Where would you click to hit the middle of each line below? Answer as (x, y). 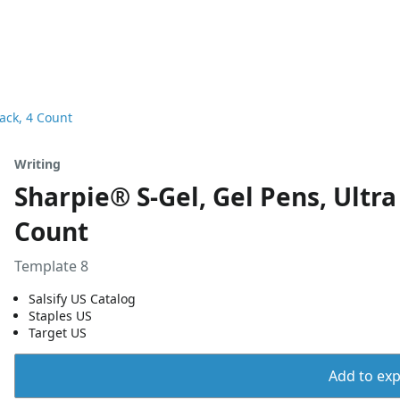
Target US (58, 333)
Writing (37, 164)
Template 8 (51, 266)
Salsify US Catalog (82, 299)
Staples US (60, 316)
